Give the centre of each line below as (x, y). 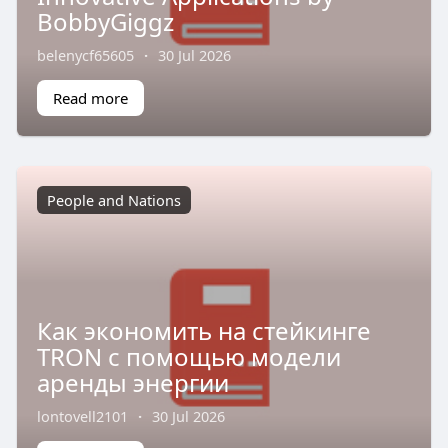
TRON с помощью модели (188, 357)
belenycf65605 (85, 54)
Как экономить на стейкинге (203, 331)
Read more (90, 97)
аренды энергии (132, 383)
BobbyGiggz (105, 21)
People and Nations (113, 199)
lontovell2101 (82, 416)
